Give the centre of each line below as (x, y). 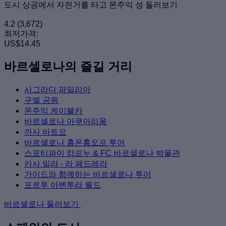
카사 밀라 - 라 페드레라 (66, 163)
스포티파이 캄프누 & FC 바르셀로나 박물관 (102, 153)
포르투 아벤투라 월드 (63, 185)
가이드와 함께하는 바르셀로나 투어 (88, 174)
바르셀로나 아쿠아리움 (66, 121)
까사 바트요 (45, 132)
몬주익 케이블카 (53, 110)
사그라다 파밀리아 (58, 89)
